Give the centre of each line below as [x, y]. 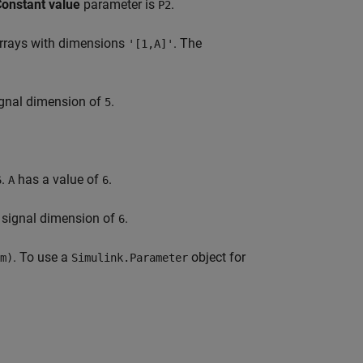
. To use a [42, 257]
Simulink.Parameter [130, 258]
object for [217, 257]
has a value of [58, 179]
